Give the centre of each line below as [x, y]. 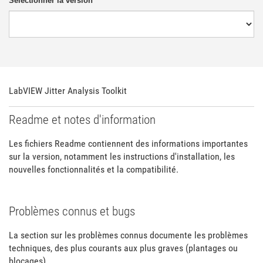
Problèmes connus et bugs [72, 211]
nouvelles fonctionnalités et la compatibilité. [94, 169]
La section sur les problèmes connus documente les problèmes [128, 235]
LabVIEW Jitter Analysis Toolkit [68, 90]
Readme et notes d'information [82, 120]
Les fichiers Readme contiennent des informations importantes [128, 144]
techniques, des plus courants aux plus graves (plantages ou [123, 248]
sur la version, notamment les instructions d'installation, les [122, 156]
